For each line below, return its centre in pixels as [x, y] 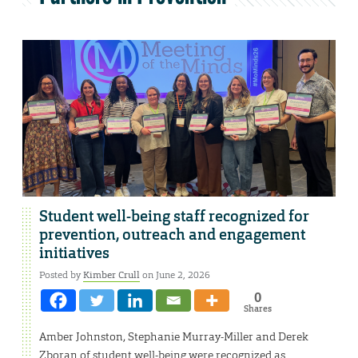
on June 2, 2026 [175, 275]
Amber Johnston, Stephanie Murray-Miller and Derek [174, 337]
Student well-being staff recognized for [174, 217]
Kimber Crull [111, 275]
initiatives [74, 254]
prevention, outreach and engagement [172, 235]
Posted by [61, 275]
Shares [257, 309]
